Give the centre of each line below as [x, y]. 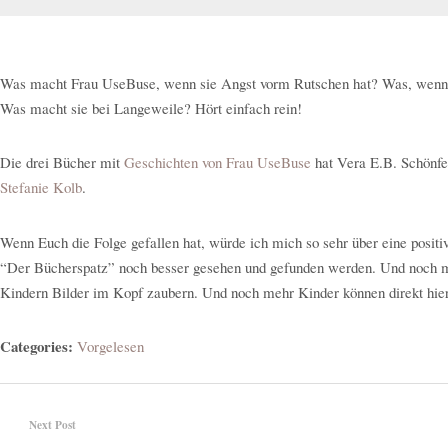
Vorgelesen [110, 345]
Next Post [52, 424]
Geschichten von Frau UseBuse [217, 162]
